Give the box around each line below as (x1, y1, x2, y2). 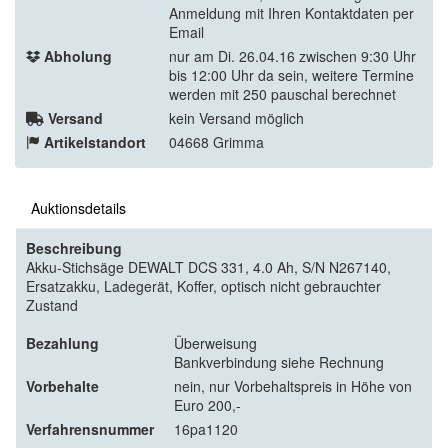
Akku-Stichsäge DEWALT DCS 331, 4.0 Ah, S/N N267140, (26, 257, 391, 278)
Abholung (44, 46, 112, 67)
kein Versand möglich (169, 108, 304, 129)
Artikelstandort (44, 132, 146, 153)
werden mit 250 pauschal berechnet (169, 84, 396, 105)
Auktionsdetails (31, 198, 126, 219)
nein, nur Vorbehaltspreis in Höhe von (174, 376, 412, 397)
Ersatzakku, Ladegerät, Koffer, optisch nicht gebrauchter (26, 276, 381, 297)
